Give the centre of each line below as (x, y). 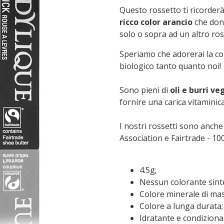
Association (141, 138)
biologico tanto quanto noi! (170, 66)
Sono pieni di (145, 90)
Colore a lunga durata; (181, 206)
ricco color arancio (156, 22)
